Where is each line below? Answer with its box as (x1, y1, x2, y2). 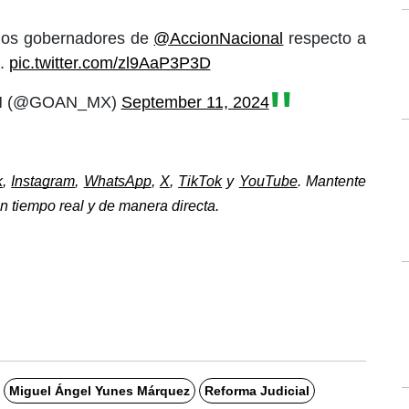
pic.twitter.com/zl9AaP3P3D (8, 54, 211, 72)
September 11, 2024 (121, 93, 269, 111)
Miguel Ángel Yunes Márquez (8, 383, 190, 398)
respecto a (283, 29, 367, 47)
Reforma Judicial (204, 383, 309, 398)
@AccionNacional (153, 29, 284, 47)
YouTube (238, 173, 298, 189)
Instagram (11, 173, 76, 189)
